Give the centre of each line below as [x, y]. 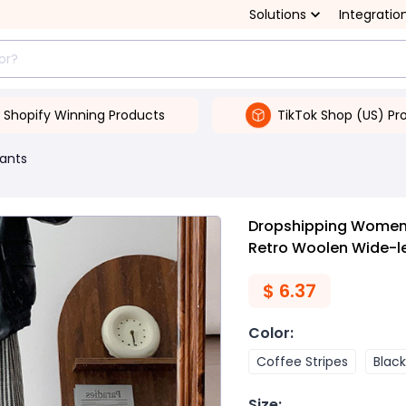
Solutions [278, 14]
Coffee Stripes [302, 362]
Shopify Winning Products [84, 115]
